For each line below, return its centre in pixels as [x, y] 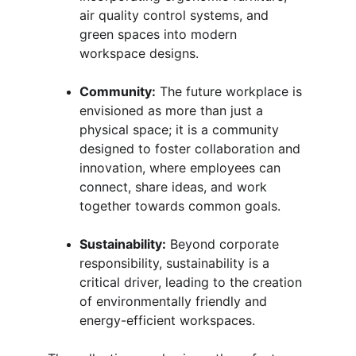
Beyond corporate [224, 244]
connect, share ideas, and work [175, 187]
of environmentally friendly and [175, 301]
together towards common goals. [180, 206]
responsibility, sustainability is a [176, 263]
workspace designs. [139, 53]
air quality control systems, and [176, 15]
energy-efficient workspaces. [167, 320]
